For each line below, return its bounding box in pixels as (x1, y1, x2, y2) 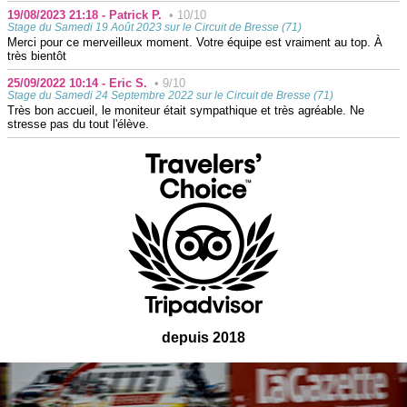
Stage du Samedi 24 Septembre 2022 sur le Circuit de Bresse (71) (7, 89, 333, 101)
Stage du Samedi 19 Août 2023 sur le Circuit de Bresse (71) (7, 21, 302, 33)
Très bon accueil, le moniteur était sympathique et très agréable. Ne (7, 103, 364, 117)
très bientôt (7, 48, 66, 63)
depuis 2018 (162, 329, 245, 345)
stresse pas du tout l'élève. (7, 116, 149, 131)
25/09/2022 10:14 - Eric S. (7, 75, 154, 90)
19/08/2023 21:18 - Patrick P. (7, 7, 169, 22)
